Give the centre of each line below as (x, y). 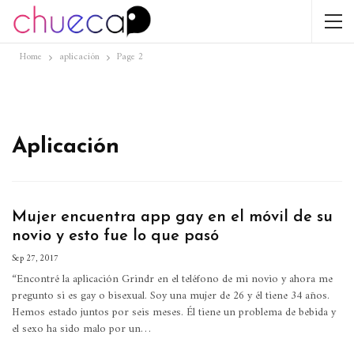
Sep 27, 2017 (35, 259)
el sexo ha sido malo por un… (81, 330)
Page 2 (130, 57)
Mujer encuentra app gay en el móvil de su (172, 218)
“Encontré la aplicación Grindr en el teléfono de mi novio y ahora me (172, 280)
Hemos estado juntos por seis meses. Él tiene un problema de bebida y (174, 313)
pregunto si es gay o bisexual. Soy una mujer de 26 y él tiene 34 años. (171, 296)
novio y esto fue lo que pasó (115, 237)
